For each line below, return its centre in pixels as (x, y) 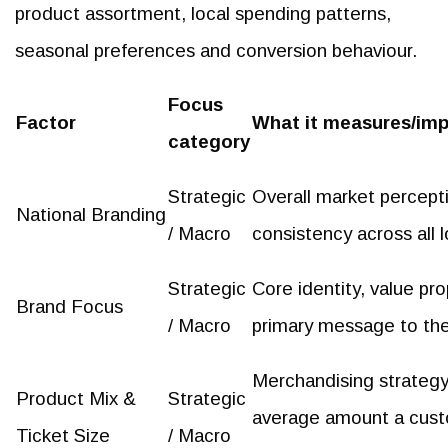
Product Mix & (76, 398)
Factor (46, 122)
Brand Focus (69, 306)
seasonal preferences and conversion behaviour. (216, 50)
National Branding (91, 214)
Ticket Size (63, 435)
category (209, 141)
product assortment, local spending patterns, (203, 13)
